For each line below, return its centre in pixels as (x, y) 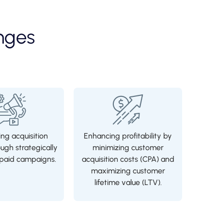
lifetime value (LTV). (128, 183)
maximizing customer (128, 171)
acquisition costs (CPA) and (128, 159)
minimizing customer (128, 148)
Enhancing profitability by (128, 136)
